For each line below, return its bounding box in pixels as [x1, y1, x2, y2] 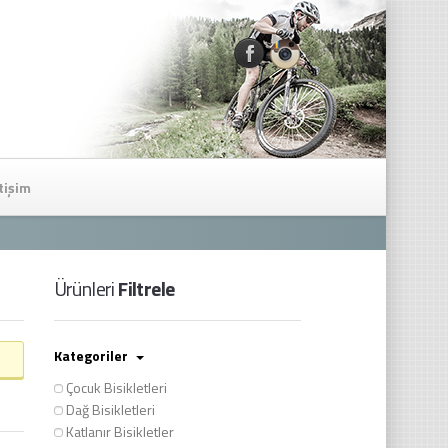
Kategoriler [53, 345, 131, 366]
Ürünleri [53, 272, 115, 304]
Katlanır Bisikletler [65, 421, 174, 442]
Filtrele [114, 272, 175, 304]
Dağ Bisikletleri [65, 399, 155, 420]
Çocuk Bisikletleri [65, 377, 167, 398]
